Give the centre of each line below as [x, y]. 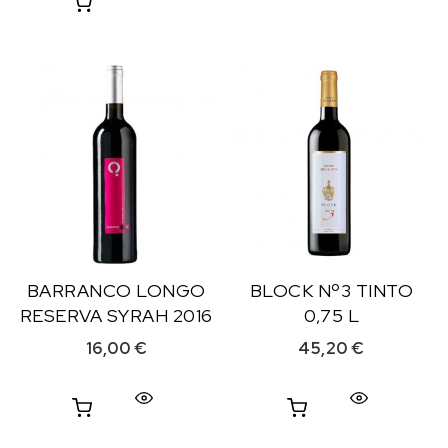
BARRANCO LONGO [116, 290]
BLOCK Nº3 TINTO [331, 290]
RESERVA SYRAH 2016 [116, 315]
